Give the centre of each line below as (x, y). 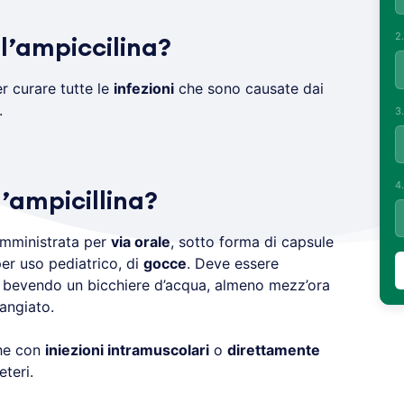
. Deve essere (232, 263)
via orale (140, 242)
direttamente (273, 350)
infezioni (143, 88)
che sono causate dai (248, 88)
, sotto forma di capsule (252, 242)
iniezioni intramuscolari (127, 350)
